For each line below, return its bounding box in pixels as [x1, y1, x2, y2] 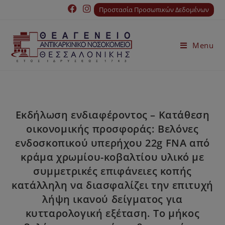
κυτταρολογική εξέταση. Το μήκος [25, 206, 200, 220]
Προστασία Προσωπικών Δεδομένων [98, 5, 209, 14]
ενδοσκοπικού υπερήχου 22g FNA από [15, 136, 210, 150]
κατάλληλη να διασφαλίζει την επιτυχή [12, 178, 213, 192]
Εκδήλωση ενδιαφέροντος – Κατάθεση [15, 108, 210, 122]
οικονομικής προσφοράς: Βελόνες [26, 122, 199, 136]
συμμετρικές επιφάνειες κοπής [33, 164, 192, 178]
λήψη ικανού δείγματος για [42, 192, 183, 206]
